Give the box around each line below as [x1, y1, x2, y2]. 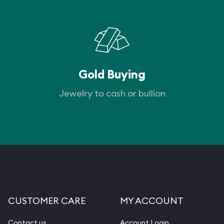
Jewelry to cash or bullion [58, 87, 165, 99]
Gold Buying [78, 67, 145, 82]
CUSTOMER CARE [8, 195, 85, 207]
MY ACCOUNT [120, 195, 183, 207]
